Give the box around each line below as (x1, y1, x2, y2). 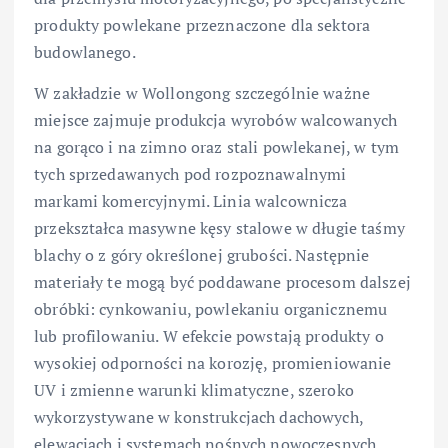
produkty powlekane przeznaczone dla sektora (34, 13, 371, 36)
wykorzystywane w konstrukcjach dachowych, (34, 405, 363, 428)
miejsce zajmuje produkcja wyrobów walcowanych (34, 108, 398, 131)
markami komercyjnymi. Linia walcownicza (34, 189, 348, 212)
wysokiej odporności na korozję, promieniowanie (34, 351, 392, 374)
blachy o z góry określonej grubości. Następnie (34, 243, 370, 266)
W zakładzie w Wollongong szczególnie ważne (34, 81, 370, 104)
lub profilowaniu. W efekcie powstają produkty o (34, 324, 384, 347)
